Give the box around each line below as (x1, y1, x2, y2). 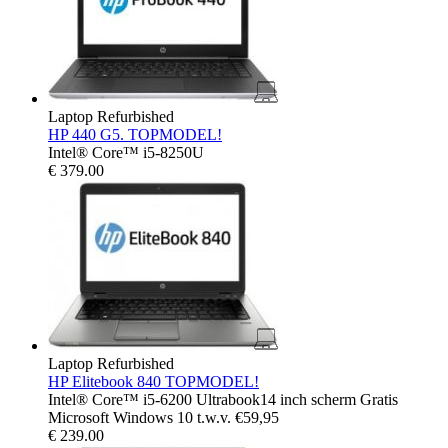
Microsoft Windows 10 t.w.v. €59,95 (48, 408, 279, 426)
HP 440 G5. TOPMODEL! (48, 125, 222, 143)
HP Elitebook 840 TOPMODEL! (48, 372, 259, 390)
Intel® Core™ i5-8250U (48, 143, 204, 161)
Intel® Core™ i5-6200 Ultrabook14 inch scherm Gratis (48, 390, 406, 408)
